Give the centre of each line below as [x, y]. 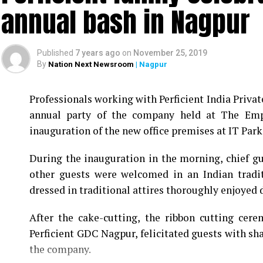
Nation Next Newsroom [91, 64]
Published [55, 53]
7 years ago [98, 53]
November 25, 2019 [170, 53]
